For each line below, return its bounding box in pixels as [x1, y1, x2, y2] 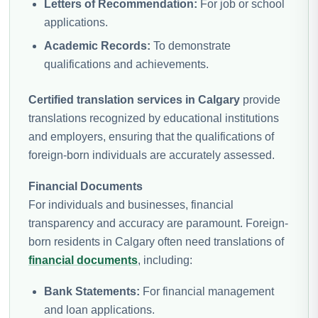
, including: [138, 253, 192, 266]
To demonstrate [150, 39, 231, 52]
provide [240, 93, 280, 106]
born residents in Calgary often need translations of [28, 235, 284, 248]
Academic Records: [44, 39, 150, 52]
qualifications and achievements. [44, 57, 209, 70]
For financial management [140, 285, 274, 297]
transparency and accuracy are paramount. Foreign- [28, 216, 288, 229]
